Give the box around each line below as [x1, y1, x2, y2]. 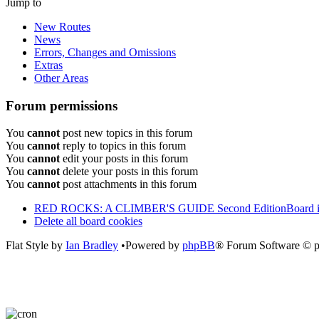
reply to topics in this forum [60, 140, 186, 152]
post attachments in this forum [60, 178, 197, 191]
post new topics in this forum [60, 127, 192, 140]
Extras [34, 58, 63, 71]
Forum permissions [6, 98, 117, 113]
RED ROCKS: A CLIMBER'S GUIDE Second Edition [34, 202, 286, 215]
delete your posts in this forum [60, 165, 198, 178]
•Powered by [118, 239, 182, 252]
